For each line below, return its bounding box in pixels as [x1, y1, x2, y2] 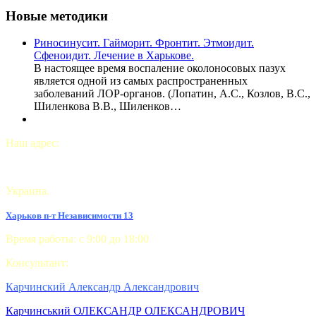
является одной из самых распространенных [34, 75, 248, 87]
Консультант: [6, 257, 71, 269]
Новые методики [6, 8, 108, 23]
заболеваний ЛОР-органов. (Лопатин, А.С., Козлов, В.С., [34, 87, 310, 100]
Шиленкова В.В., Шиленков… [34, 100, 181, 113]
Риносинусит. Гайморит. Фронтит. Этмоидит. [34, 37, 254, 49]
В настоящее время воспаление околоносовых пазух [34, 62, 286, 75]
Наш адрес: [6, 137, 59, 150]
